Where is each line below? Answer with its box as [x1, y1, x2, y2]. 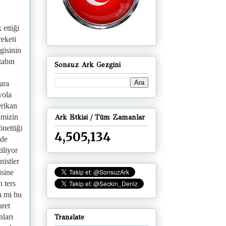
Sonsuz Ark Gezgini [54, 61, 121, 70]
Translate [54, 212, 84, 221]
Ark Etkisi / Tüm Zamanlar [54, 112, 145, 122]
